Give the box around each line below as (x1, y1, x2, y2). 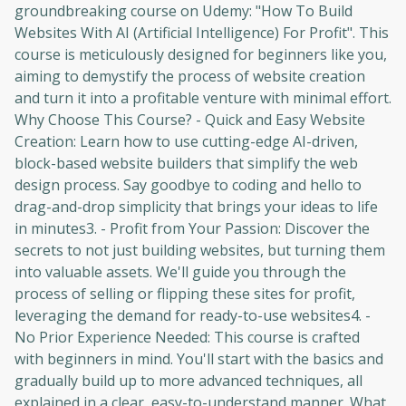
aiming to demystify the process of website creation (14, 66, 365, 86)
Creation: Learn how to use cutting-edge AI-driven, (14, 131, 358, 151)
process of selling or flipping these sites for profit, (14, 284, 355, 304)
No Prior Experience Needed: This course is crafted (14, 327, 360, 347)
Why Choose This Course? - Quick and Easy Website (14, 110, 365, 130)
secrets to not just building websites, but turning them (14, 240, 385, 260)
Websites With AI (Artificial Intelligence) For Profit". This (14, 23, 389, 43)
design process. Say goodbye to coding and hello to (14, 175, 362, 195)
